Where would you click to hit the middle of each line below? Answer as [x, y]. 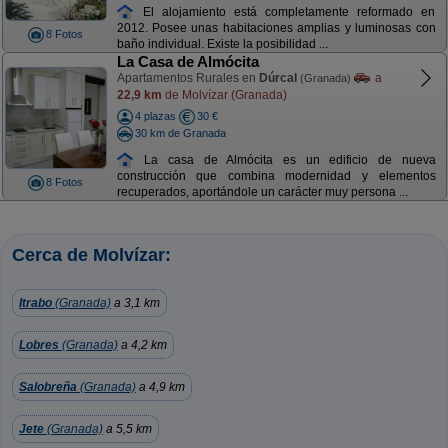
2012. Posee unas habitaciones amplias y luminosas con [276, 28]
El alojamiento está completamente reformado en [285, 11]
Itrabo [35, 303]
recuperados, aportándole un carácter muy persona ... [262, 192]
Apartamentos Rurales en [187, 78]
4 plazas [155, 116]
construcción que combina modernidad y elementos [276, 176]
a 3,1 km [135, 303]
